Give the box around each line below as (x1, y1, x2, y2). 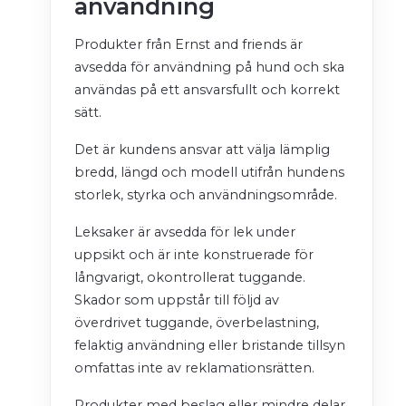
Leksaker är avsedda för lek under (74, 224, 295, 241)
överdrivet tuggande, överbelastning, (74, 314, 319, 332)
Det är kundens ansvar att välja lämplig (74, 141, 330, 159)
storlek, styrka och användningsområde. (74, 187, 337, 204)
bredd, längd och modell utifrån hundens (74, 164, 344, 181)
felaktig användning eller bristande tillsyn (74, 337, 345, 354)
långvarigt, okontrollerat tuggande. (74, 269, 305, 286)
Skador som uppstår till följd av (74, 292, 279, 309)
